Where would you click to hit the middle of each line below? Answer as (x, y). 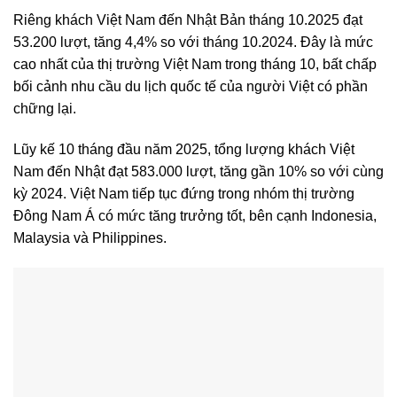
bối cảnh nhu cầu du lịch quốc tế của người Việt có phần (191, 87)
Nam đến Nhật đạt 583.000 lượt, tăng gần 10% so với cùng (198, 171)
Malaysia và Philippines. (90, 237)
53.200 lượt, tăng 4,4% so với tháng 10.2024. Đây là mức (193, 43)
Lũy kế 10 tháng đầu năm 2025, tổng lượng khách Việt (184, 149)
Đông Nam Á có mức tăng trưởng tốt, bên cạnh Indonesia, (195, 215)
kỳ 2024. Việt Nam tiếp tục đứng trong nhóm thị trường (184, 193)
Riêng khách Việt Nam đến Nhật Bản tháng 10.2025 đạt (188, 20)
